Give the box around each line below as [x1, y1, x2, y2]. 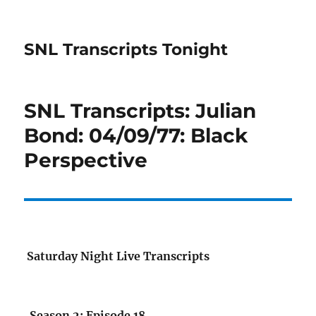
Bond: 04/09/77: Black [24, 123, 248, 147]
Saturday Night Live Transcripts [27, 249, 210, 263]
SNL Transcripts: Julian [24, 99, 257, 123]
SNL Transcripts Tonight [24, 39, 229, 59]
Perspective [24, 148, 148, 172]
